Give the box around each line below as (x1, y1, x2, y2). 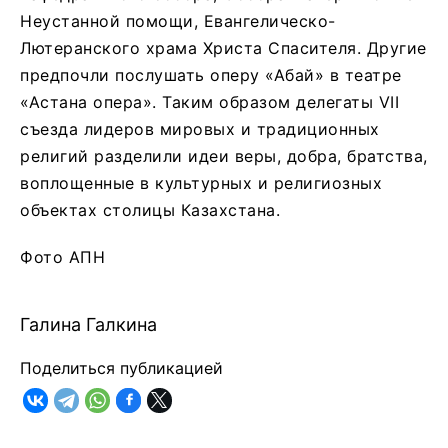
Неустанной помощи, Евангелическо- (20, 10, 336, 31)
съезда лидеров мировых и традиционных (20, 118, 380, 139)
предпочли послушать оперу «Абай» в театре (20, 64, 402, 85)
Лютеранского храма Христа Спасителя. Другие (20, 37, 427, 58)
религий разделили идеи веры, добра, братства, (20, 145, 428, 166)
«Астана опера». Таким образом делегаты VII (20, 91, 399, 112)
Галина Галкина (20, 313, 157, 335)
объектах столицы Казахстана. (20, 199, 280, 220)
